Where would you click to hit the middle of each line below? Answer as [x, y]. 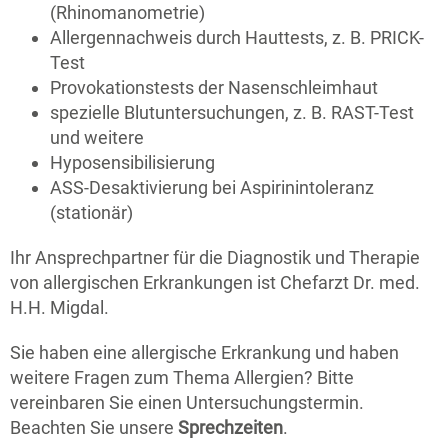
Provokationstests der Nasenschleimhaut [214, 87]
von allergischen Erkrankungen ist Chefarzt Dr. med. [215, 282]
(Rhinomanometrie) [127, 12]
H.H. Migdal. [59, 307]
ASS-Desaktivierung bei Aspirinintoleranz [212, 187]
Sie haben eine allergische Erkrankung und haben [204, 352]
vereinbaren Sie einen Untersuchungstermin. [187, 402]
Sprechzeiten [230, 427]
